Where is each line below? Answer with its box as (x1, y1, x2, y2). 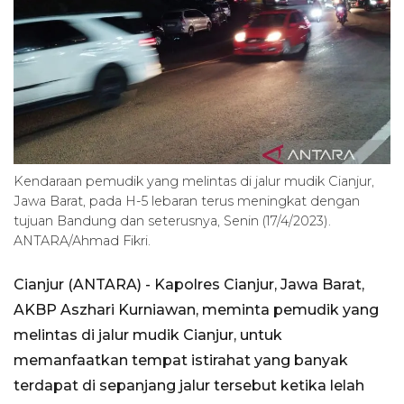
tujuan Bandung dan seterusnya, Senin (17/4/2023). (14, 213, 331, 230)
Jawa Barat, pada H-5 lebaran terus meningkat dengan (14, 193, 360, 210)
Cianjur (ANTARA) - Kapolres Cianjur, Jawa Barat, (14, 276, 364, 294)
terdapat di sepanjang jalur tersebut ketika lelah (14, 377, 364, 395)
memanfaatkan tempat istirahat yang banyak (14, 352, 348, 370)
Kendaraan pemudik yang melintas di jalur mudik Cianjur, (14, 173, 374, 190)
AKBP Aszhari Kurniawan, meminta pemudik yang (14, 301, 379, 319)
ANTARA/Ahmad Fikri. (14, 233, 151, 250)
